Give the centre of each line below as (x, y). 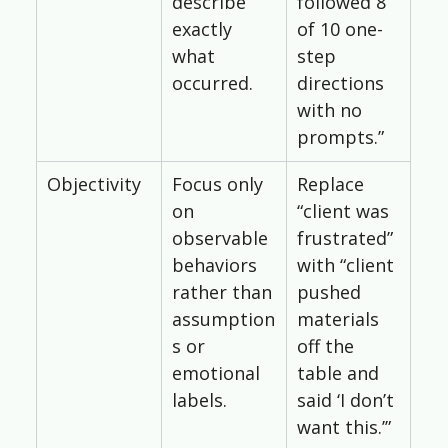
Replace (332, 184)
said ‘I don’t (347, 400)
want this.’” (343, 427)
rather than (224, 292)
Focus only (219, 184)
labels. (199, 400)
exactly (204, 29)
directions (342, 83)
